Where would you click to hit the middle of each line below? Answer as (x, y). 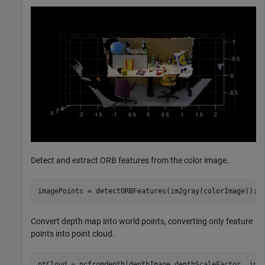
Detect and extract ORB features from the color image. (130, 161)
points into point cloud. (73, 234)
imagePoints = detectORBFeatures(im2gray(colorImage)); (147, 191)
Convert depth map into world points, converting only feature (142, 222)
